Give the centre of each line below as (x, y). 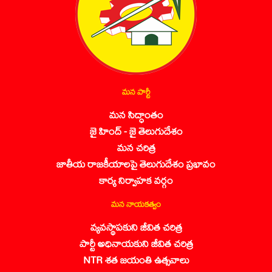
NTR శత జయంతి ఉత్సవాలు (136, 259)
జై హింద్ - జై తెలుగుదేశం (136, 131)
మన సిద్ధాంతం (136, 114)
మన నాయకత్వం (136, 203)
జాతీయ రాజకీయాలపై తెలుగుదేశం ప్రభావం (136, 163)
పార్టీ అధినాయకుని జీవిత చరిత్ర (136, 243)
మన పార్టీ (136, 91)
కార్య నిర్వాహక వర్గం (136, 180)
